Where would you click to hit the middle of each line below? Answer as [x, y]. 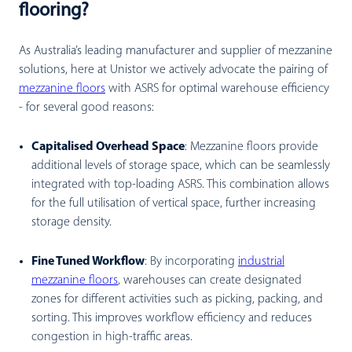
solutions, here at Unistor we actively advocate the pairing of [173, 70]
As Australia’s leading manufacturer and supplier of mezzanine [176, 51]
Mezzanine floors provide [253, 147]
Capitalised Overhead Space [108, 147]
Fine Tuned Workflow [88, 262]
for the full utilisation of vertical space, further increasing [174, 203]
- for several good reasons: [86, 108]
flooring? [54, 11]
